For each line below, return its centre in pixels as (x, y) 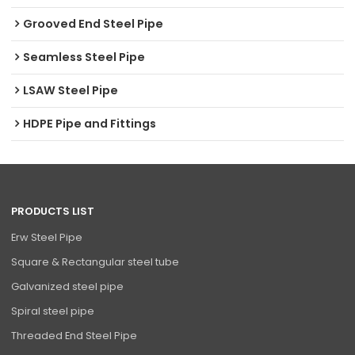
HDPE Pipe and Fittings (90, 123)
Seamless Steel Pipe (84, 57)
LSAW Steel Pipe (71, 90)
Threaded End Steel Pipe (74, 335)
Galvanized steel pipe (68, 286)
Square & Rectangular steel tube (95, 261)
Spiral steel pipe (53, 311)
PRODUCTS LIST (53, 211)
